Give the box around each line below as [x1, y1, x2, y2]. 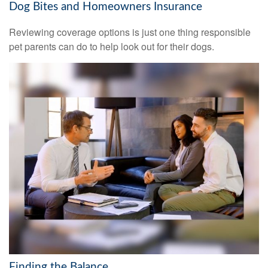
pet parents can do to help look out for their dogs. [9, 39, 214, 54]
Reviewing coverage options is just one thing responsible [9, 25, 251, 39]
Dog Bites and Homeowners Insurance [9, 1, 202, 13]
